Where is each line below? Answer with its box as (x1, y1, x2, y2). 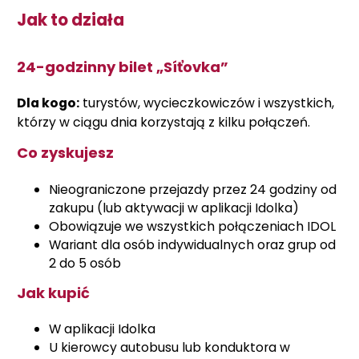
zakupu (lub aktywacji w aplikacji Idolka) (49, 198, 299, 217)
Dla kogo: (17, 94, 79, 112)
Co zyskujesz (17, 143, 114, 163)
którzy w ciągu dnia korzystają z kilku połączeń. (17, 113, 310, 131)
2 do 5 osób (49, 253, 121, 272)
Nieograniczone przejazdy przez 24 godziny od (49, 179, 337, 199)
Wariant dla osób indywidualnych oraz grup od (49, 235, 336, 254)
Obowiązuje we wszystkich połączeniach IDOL (49, 216, 336, 236)
